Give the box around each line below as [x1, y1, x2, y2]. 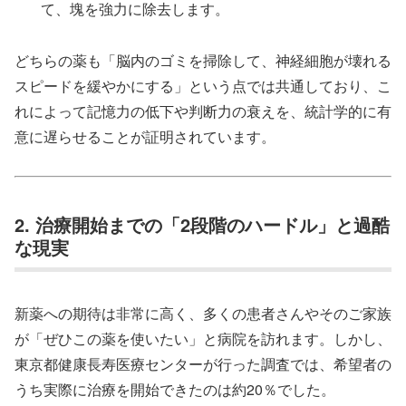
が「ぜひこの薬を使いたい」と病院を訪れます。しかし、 [14, 327, 391, 349]
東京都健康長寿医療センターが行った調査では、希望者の [14, 353, 391, 374]
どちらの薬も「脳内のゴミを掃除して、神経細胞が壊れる [14, 49, 391, 71]
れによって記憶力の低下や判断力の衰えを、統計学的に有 [14, 100, 391, 121]
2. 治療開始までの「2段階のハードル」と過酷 [14, 210, 390, 237]
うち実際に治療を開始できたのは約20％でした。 [14, 378, 335, 400]
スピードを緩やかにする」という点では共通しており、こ [14, 74, 391, 96]
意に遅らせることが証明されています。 [14, 125, 275, 147]
